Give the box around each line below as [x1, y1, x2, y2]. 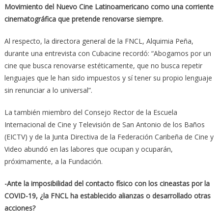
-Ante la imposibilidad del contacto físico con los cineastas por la [4, 178, 210, 188]
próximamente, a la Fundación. [4, 156, 103, 166]
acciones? [4, 203, 35, 213]
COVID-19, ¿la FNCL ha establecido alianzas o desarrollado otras [4, 191, 211, 200]
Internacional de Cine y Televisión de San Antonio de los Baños [4, 119, 205, 129]
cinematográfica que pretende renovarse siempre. [4, 14, 163, 24]
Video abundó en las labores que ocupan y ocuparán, [4, 144, 173, 154]
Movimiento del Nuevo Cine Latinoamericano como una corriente [4, 1, 214, 11]
